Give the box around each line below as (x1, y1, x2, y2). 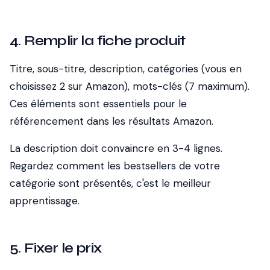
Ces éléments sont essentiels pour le (10, 97, 187, 110)
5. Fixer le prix (10, 239, 102, 257)
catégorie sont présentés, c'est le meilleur (10, 177, 211, 190)
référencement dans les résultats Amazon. (10, 115, 213, 128)
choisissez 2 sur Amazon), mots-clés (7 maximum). (10, 80, 250, 93)
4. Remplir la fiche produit (10, 32, 186, 49)
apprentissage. (10, 194, 80, 207)
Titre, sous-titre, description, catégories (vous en (10, 62, 242, 75)
